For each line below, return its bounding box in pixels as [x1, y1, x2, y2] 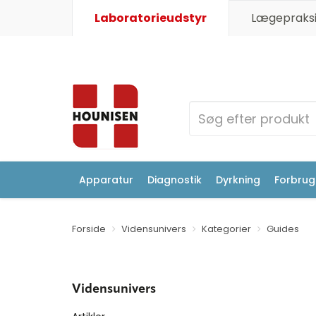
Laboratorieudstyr [95, 10, 207, 26]
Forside [72, 222, 106, 236]
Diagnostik [147, 173, 202, 187]
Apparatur [79, 173, 133, 187]
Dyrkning [216, 173, 260, 187]
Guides [267, 222, 299, 236]
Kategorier [202, 222, 251, 236]
